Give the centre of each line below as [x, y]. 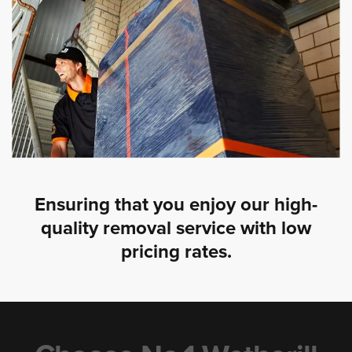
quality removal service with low [176, 228]
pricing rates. [176, 251]
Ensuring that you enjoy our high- [176, 204]
